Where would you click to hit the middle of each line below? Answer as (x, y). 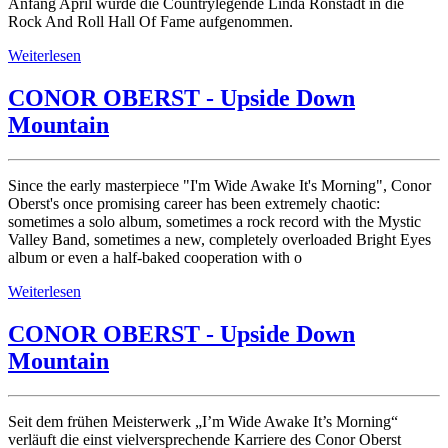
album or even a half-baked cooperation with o (155, 258)
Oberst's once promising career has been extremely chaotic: (194, 204)
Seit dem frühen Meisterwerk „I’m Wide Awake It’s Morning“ (203, 421)
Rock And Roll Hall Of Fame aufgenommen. (150, 22)
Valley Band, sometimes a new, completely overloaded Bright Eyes (219, 240)
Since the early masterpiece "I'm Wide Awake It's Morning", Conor (219, 186)
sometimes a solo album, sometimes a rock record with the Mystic (214, 222)
